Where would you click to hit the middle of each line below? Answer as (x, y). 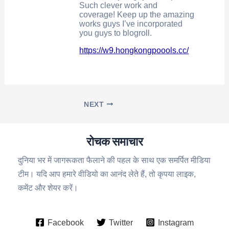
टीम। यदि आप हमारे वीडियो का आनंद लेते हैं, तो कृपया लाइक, (107, 174)
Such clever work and (119, 6)
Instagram (176, 222)
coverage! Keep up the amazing (137, 15)
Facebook (65, 222)
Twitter (121, 222)
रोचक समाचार (114, 141)
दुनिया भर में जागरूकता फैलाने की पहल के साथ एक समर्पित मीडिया (114, 160)
